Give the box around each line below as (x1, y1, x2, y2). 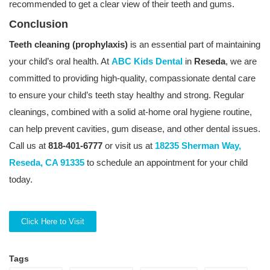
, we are (225, 56, 257, 66)
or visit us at (102, 140, 155, 151)
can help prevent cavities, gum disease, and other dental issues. (9, 124, 260, 134)
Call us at (9, 140, 48, 151)
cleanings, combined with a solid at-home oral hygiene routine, (9, 107, 252, 117)
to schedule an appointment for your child (84, 157, 248, 168)
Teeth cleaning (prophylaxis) (9, 39, 128, 49)
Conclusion (9, 18, 68, 30)
